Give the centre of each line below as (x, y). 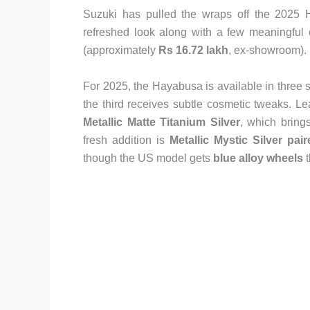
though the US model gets (148, 158)
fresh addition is (126, 140)
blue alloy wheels (258, 158)
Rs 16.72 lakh (193, 50)
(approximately (121, 50)
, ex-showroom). (267, 50)
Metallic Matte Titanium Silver (162, 122)
